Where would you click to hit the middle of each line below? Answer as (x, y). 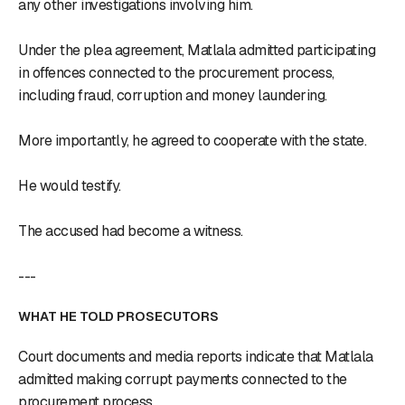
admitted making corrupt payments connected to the (183, 379)
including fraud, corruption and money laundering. (173, 95)
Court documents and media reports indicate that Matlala (196, 356)
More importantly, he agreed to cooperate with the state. (192, 140)
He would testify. (70, 185)
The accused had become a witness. (131, 231)
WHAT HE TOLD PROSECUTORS (118, 316)
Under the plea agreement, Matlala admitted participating (197, 50)
